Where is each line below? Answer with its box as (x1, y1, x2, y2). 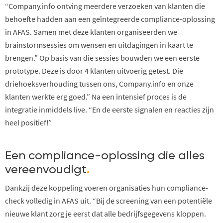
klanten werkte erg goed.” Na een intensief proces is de (5, 91, 187, 102)
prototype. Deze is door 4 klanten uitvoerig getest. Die (5, 65, 183, 76)
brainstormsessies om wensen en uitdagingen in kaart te (5, 39, 193, 50)
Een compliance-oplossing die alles (5, 149, 205, 162)
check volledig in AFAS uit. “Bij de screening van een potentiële (5, 195, 212, 206)
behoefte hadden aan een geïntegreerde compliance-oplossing (5, 13, 215, 24)
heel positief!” (5, 117, 52, 127)
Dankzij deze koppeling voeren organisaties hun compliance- (5, 182, 208, 193)
